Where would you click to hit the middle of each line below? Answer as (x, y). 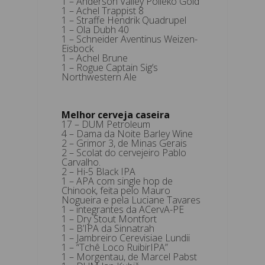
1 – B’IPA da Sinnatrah (108, 228)
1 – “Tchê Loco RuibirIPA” (115, 247)
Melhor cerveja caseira (116, 114)
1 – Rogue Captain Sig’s (110, 67)
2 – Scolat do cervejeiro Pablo (124, 152)
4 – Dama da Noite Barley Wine (127, 133)
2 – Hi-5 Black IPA (98, 171)
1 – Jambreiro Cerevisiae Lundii (126, 237)
